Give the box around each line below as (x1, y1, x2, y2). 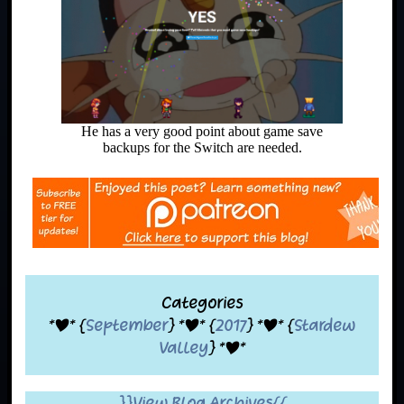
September (86, 314, 168, 337)
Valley (159, 336, 208, 360)
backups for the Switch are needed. (102, 140, 302, 156)
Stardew (294, 314, 355, 337)
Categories (161, 291, 243, 315)
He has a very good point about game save (81, 124, 323, 140)
